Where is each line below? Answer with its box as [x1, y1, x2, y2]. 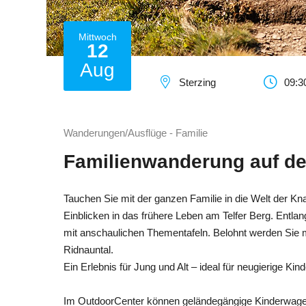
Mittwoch [78, 31, 117, 42]
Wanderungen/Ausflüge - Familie [64, 126, 208, 139]
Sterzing [179, 76, 216, 89]
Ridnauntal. [64, 243, 113, 255]
